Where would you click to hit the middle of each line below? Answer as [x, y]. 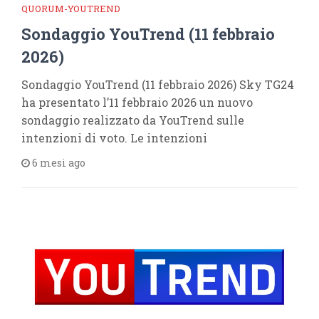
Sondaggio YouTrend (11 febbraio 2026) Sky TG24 [158, 84]
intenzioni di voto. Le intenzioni [114, 137]
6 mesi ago [58, 162]
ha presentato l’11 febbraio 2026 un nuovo [137, 102]
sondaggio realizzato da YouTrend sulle [133, 120]
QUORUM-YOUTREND [71, 8]
